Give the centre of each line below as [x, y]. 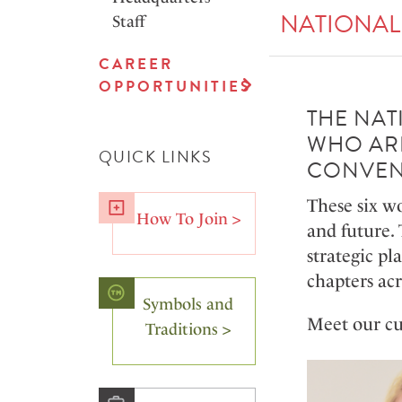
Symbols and [188, 305]
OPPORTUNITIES [175, 87]
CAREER [135, 65]
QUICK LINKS [155, 157]
